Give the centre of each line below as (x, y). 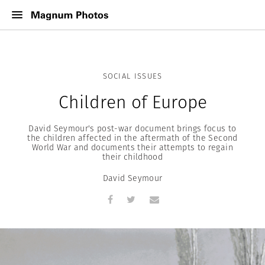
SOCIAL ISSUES (132, 76)
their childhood (132, 157)
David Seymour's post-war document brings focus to (132, 128)
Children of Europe (132, 102)
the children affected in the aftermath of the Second (132, 138)
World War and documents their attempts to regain (132, 147)
